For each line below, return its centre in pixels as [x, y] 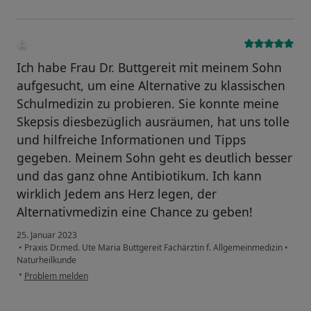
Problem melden [56, 276]
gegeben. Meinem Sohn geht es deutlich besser [154, 157]
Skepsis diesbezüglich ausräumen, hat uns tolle [153, 121]
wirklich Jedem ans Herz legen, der [117, 193]
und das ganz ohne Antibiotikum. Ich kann [139, 175]
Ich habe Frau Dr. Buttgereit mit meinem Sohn [149, 67]
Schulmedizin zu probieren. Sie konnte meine [148, 103]
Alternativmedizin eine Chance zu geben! [135, 211]
